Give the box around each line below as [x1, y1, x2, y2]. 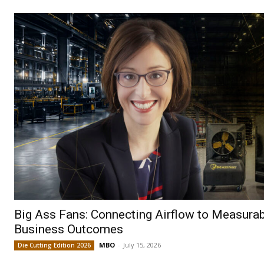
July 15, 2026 [123, 240, 161, 249]
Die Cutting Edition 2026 [18, 240, 91, 249]
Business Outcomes [14, 222, 123, 236]
